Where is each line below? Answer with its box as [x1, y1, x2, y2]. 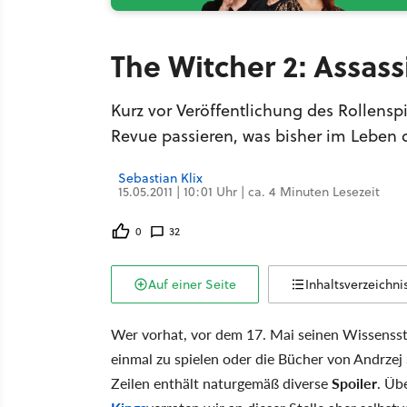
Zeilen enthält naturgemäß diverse [111, 372, 332, 393]
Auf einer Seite [148, 275, 236, 293]
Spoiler [332, 372, 377, 393]
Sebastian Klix [118, 169, 203, 187]
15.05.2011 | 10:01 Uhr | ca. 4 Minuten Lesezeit [118, 183, 380, 201]
